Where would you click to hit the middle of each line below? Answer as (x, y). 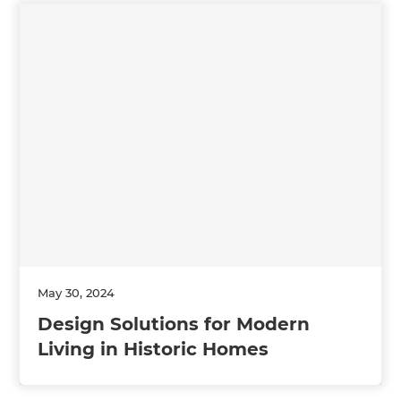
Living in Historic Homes (154, 350)
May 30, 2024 (77, 293)
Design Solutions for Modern (174, 324)
